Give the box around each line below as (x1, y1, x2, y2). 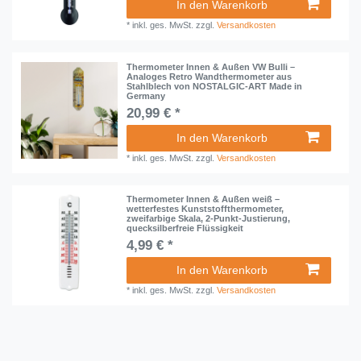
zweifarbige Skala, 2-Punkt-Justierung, (127, 214, 291, 224)
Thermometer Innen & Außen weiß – (127, 194, 280, 205)
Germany (127, 90, 166, 101)
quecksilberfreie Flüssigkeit (127, 223, 244, 234)
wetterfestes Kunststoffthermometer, (127, 204, 284, 214)
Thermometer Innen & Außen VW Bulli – (127, 61, 296, 72)
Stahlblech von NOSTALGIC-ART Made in (127, 81, 303, 91)
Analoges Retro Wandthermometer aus (127, 71, 293, 81)
